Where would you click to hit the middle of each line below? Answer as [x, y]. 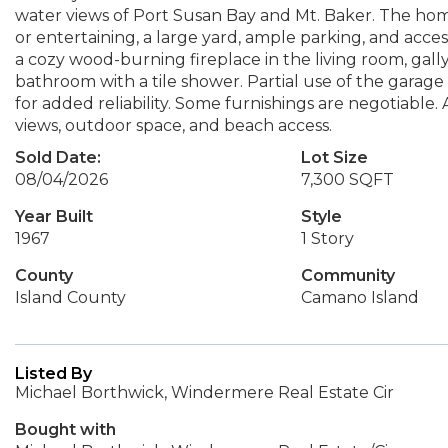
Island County [70, 297]
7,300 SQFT [347, 179]
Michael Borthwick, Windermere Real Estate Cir [204, 392]
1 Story [327, 238]
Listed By [53, 373]
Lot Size [334, 157]
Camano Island [359, 297]
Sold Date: [58, 157]
